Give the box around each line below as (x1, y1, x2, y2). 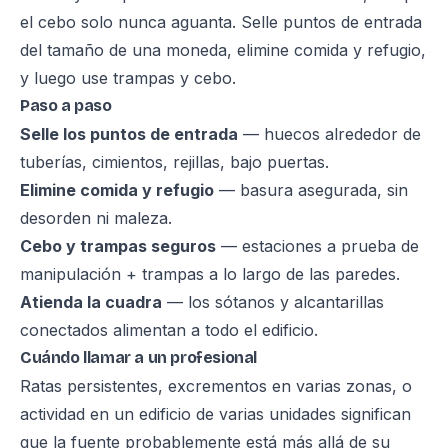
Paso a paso (20, 96, 112, 115)
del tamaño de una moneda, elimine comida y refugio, (20, 40, 426, 60)
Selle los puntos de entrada (20, 124, 238, 144)
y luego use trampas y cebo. (20, 68, 236, 88)
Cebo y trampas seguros (20, 236, 216, 256)
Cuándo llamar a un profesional (20, 348, 257, 367)
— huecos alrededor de (238, 124, 421, 144)
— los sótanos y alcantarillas (162, 292, 384, 312)
